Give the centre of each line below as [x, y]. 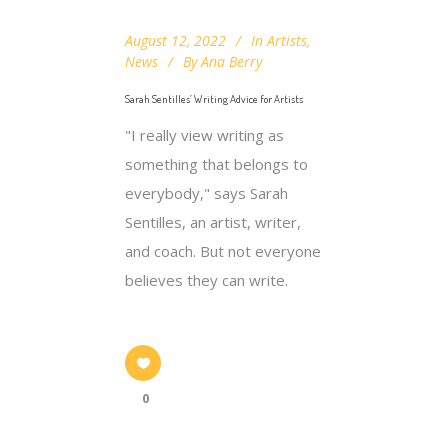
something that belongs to [216, 164]
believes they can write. [206, 280]
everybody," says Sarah [206, 193]
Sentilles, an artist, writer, [213, 222]
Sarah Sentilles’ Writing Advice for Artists [214, 99]
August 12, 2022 [175, 41]
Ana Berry [231, 62]
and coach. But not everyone [223, 251]
